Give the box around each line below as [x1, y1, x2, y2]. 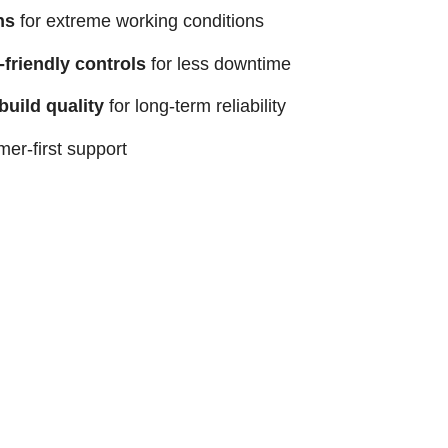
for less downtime [145, 53, 291, 74]
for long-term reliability [103, 96, 286, 117]
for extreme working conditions [14, 10, 264, 31]
